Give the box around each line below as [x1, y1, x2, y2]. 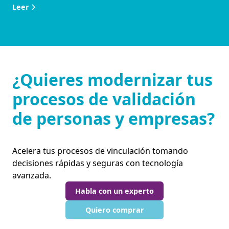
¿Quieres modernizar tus [12, 68, 213, 91]
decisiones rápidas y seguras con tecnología [12, 157, 183, 169]
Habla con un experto [75, 186, 154, 196]
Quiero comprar [85, 205, 144, 215]
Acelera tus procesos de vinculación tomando [12, 145, 188, 157]
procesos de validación [12, 88, 196, 110]
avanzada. [12, 170, 51, 181]
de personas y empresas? [12, 107, 215, 130]
